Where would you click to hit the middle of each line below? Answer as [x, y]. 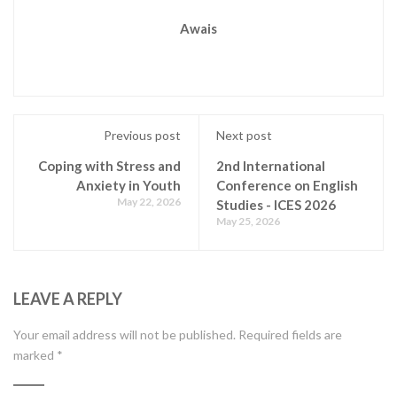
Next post [244, 135]
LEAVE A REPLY [68, 298]
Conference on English [287, 185]
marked [35, 354]
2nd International [271, 165]
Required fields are [290, 334]
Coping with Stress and [109, 165]
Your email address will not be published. [125, 334]
